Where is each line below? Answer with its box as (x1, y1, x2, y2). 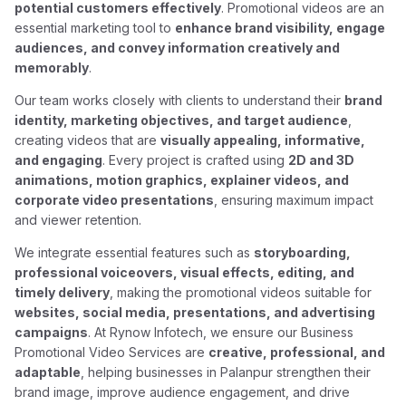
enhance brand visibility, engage (175, 20, 386, 35)
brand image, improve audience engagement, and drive (14, 384, 351, 400)
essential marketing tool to (14, 20, 176, 35)
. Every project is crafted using (102, 152, 289, 168)
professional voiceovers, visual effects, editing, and (14, 265, 355, 280)
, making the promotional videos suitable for (110, 285, 372, 300)
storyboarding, (254, 245, 352, 260)
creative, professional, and (208, 344, 386, 360)
